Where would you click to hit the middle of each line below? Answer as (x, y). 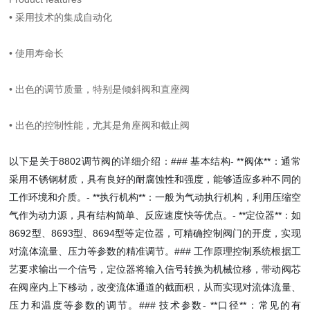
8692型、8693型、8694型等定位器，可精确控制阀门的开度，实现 (155, 233)
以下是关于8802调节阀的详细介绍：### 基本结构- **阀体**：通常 (155, 161)
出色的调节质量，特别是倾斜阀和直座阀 (103, 89)
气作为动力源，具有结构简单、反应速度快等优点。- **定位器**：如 (155, 215)
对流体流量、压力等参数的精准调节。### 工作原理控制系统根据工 (155, 251)
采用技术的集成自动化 (64, 17)
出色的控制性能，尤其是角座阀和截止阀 (103, 125)
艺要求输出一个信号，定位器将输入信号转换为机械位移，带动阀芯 (155, 269)
